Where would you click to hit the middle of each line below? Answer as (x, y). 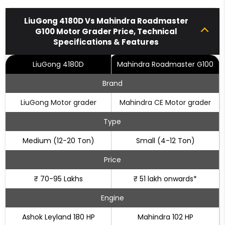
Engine (112, 198)
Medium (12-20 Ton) (58, 141)
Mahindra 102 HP (165, 217)
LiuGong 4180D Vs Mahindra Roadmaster (106, 21)
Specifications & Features (106, 42)
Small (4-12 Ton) (165, 141)
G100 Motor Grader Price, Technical (106, 31)
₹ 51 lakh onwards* (165, 179)
